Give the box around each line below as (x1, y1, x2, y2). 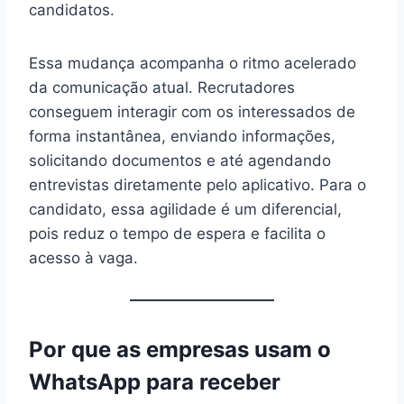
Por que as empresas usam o (29, 335, 331, 363)
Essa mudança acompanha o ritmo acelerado (29, 53, 356, 72)
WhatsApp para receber (29, 368, 280, 395)
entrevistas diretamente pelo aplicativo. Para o (29, 175, 366, 194)
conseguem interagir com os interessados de (29, 102, 355, 121)
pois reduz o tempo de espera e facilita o (29, 224, 326, 243)
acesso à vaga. (29, 248, 138, 267)
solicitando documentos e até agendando (29, 151, 331, 170)
